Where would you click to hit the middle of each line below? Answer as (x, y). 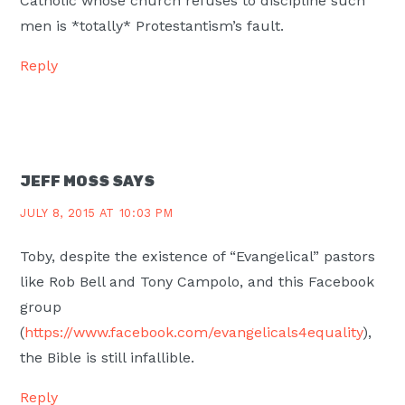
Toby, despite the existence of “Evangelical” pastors (198, 256)
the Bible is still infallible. (108, 357)
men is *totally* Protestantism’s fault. (152, 25)
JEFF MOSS (65, 181)
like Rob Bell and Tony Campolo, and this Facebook (198, 281)
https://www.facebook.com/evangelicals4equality (194, 332)
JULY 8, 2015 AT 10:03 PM (97, 212)
